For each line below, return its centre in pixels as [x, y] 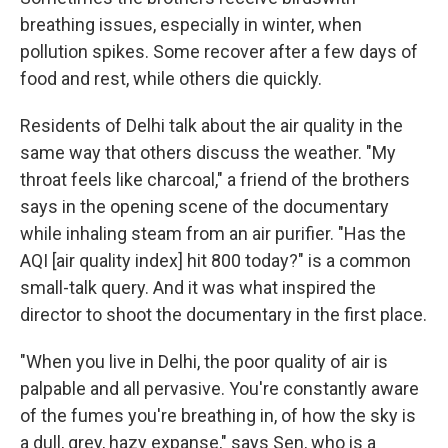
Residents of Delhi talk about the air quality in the [211, 125]
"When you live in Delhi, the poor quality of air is [204, 361]
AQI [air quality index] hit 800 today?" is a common [215, 260]
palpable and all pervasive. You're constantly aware [219, 388]
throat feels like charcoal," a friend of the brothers [215, 179]
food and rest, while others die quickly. [171, 78]
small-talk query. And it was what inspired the [198, 287]
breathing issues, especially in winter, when [191, 24]
